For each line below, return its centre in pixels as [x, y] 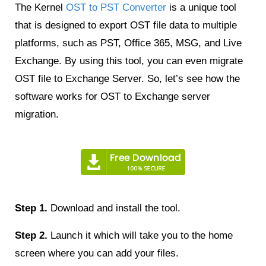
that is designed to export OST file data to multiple [126, 25]
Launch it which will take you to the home [140, 235]
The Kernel [40, 7]
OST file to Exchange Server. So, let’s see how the [127, 78]
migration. [37, 114]
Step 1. [31, 208]
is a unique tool [201, 7]
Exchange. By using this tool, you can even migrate [129, 61]
